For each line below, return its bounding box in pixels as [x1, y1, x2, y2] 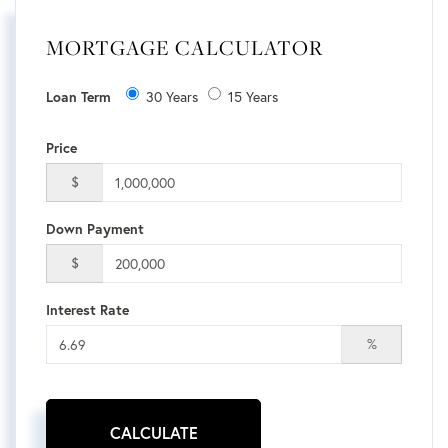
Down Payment [46, 220, 144, 238]
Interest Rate [46, 301, 129, 319]
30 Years [146, 88, 198, 106]
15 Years [228, 88, 278, 106]
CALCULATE [109, 422, 198, 443]
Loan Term [46, 88, 111, 106]
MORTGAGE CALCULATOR [46, 34, 323, 61]
